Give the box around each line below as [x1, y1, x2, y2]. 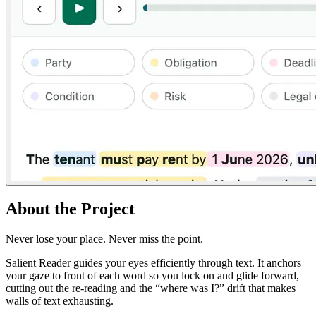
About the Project [6, 200, 135, 219]
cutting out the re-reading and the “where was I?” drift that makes [6, 282, 296, 295]
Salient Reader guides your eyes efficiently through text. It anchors [6, 257, 301, 269]
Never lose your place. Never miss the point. [6, 233, 203, 245]
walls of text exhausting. [6, 295, 114, 308]
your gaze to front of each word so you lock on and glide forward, [6, 269, 299, 282]
